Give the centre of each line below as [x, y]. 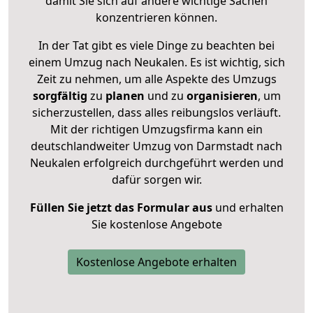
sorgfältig [60, 95]
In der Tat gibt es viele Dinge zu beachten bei [156, 45]
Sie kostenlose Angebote [156, 224]
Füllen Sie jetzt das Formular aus [121, 207]
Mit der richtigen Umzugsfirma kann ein [156, 129]
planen [125, 95]
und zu [164, 95]
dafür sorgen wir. [156, 179]
